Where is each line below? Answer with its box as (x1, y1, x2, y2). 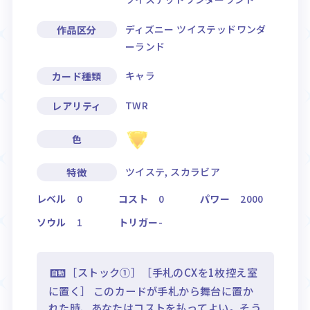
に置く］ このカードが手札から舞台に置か (48, 282, 253, 298)
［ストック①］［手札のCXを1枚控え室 (66, 264, 257, 280)
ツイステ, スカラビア (125, 165, 221, 179)
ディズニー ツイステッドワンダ (125, 21, 266, 36)
